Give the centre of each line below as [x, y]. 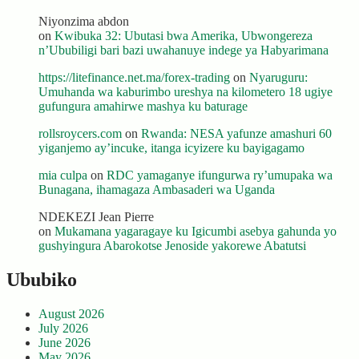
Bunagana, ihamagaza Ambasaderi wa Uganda [157, 190]
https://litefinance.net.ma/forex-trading [134, 78]
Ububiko [42, 280]
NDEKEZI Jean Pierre [96, 217]
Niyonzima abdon [84, 22]
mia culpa [63, 175]
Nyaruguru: [278, 78]
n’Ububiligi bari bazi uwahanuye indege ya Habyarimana [184, 50]
